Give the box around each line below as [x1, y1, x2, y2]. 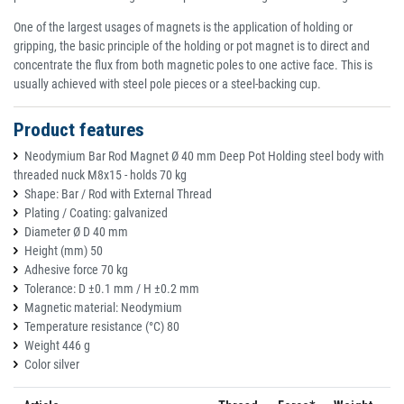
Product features [14, 118, 144, 141]
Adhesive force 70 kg [24, 262, 128, 277]
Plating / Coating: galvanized [24, 205, 168, 220]
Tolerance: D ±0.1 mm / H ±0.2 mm [24, 280, 199, 296]
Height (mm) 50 [24, 243, 103, 258]
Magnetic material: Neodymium [24, 299, 182, 315]
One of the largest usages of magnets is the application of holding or [14, 19, 353, 34]
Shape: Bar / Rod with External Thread [24, 186, 212, 201]
